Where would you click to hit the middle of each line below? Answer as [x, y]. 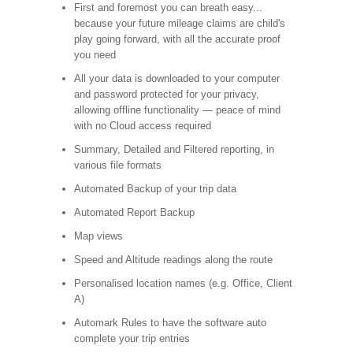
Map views [98, 236]
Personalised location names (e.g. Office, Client [183, 283]
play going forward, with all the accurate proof [177, 39]
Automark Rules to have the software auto [170, 323]
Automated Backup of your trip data [155, 189]
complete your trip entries [132, 338]
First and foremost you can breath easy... [168, 7]
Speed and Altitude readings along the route [173, 260]
